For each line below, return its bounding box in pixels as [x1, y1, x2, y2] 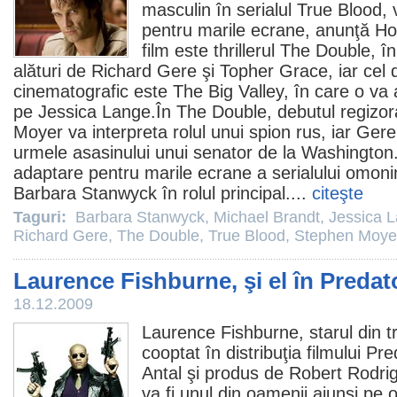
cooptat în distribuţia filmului [142, 343, 366, 362]
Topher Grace [220, 61, 328, 81]
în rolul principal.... [157, 183, 312, 203]
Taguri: [13, 208, 71, 226]
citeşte [312, 183, 363, 203]
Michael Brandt [214, 208, 320, 226]
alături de [13, 61, 91, 81]
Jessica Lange [38, 102, 151, 121]
